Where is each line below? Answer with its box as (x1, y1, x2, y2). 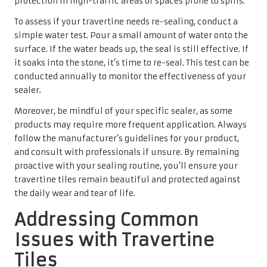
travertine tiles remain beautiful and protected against (14, 174, 240, 185)
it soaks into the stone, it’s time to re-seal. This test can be (14, 57, 249, 68)
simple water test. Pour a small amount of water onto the (14, 30, 248, 41)
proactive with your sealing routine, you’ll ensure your (14, 160, 238, 171)
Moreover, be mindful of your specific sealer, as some (14, 105, 232, 116)
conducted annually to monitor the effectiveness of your (14, 71, 246, 82)
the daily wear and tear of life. (14, 188, 135, 198)
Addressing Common (14, 209, 198, 231)
